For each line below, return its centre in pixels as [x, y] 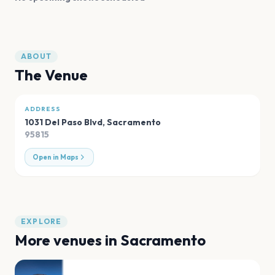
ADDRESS [43, 109]
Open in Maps [56, 157]
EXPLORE [41, 222]
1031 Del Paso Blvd [64, 122]
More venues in [68, 240]
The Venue [51, 75]
